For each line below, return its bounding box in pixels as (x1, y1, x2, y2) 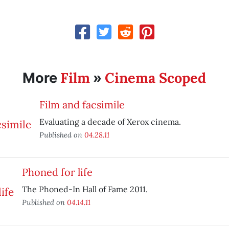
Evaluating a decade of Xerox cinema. (39, 117, 181, 127)
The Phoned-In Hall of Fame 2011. (21, 184, 148, 194)
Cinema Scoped (105, 69, 207, 86)
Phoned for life (21, 166, 93, 178)
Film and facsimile (39, 98, 125, 111)
